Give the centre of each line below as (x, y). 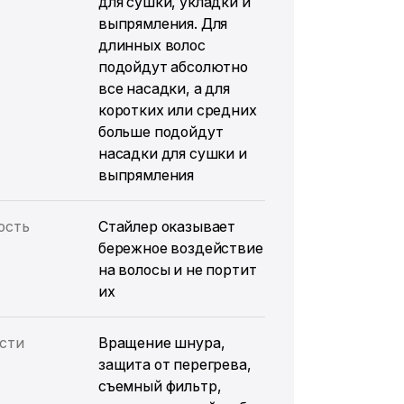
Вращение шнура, (161, 343)
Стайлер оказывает (167, 226)
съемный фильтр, (160, 386)
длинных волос (151, 45)
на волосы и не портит (177, 270)
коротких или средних (177, 110)
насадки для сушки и (172, 153)
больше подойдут (161, 132)
